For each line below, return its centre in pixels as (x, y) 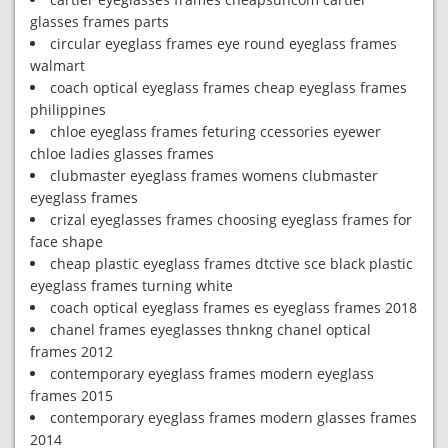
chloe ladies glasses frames (122, 153)
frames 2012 (71, 351)
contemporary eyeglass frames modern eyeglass (212, 373)
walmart (57, 65)
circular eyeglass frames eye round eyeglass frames (223, 43)
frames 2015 (71, 395)
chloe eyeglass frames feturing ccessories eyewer (215, 131)
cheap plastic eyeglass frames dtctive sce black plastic (231, 263)
